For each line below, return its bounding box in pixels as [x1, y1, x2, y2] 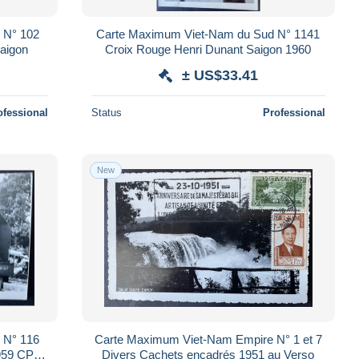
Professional [262, 106, 325, 119]
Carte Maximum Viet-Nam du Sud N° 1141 [96, 26, 321, 41]
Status [91, 106, 122, 119]
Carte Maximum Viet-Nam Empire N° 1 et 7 [94, 332, 322, 346]
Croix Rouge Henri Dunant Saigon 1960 [105, 42, 312, 56]
